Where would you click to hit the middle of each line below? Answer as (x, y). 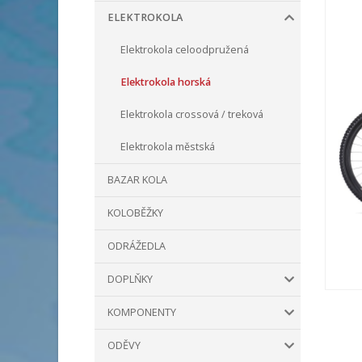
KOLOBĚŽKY (135, 213)
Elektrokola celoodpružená (185, 50)
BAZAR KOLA (137, 180)
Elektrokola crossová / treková (192, 114)
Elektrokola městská (168, 147)
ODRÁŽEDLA (137, 246)
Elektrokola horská (166, 82)
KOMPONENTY (142, 312)
